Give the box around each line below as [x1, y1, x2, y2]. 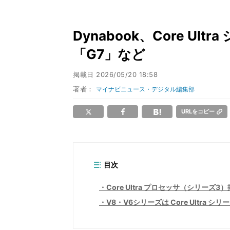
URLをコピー [181, 108, 215, 115]
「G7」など [73, 46, 145, 62]
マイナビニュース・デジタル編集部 [96, 85, 195, 93]
